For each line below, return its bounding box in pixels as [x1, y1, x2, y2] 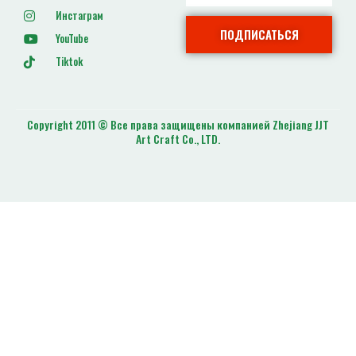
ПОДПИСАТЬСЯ [219, 25, 299, 44]
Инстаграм [56, 7, 103, 24]
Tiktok [56, 53, 83, 70]
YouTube [56, 30, 88, 47]
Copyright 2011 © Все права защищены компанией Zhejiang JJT [27, 116, 329, 133]
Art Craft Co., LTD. [136, 130, 220, 148]
